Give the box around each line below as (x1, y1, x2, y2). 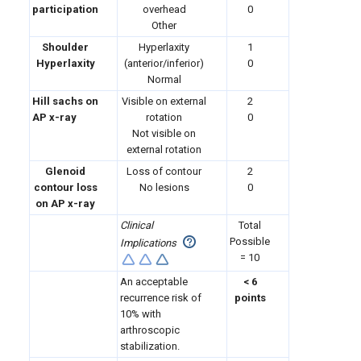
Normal (147, 73, 181, 85)
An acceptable (120, 276, 188, 288)
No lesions (139, 181, 189, 193)
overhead (142, 3, 186, 15)
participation (32, 3, 98, 15)
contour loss (33, 181, 98, 193)
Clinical (120, 219, 153, 231)
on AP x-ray (35, 197, 95, 210)
